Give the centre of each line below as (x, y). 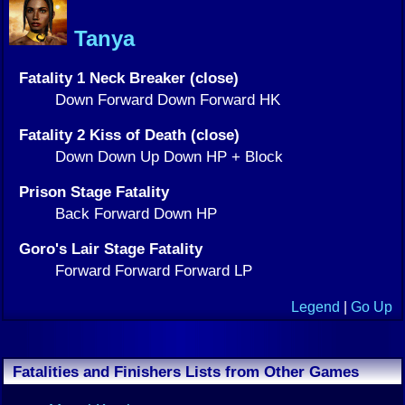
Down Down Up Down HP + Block (169, 156)
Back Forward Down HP (136, 213)
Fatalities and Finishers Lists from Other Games (186, 371)
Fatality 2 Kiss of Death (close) (129, 134)
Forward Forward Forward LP (154, 270)
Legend (316, 306)
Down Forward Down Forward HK (168, 99)
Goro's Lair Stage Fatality (111, 248)
